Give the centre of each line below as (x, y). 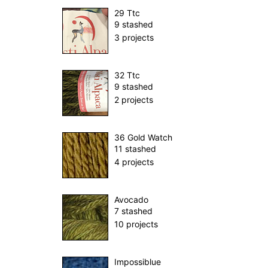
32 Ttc (127, 75)
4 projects (134, 162)
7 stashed (133, 211)
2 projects (134, 100)
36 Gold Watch (143, 138)
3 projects (134, 38)
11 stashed (135, 149)
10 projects (136, 224)
